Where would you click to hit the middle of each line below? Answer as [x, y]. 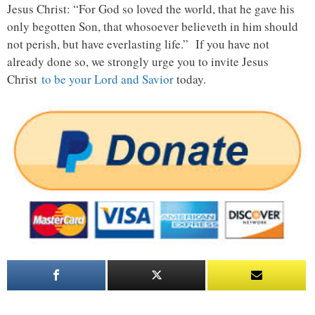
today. [190, 79]
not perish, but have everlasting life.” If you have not [138, 44]
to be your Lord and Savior [108, 79]
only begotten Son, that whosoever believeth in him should [153, 27]
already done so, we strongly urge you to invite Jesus [138, 62]
